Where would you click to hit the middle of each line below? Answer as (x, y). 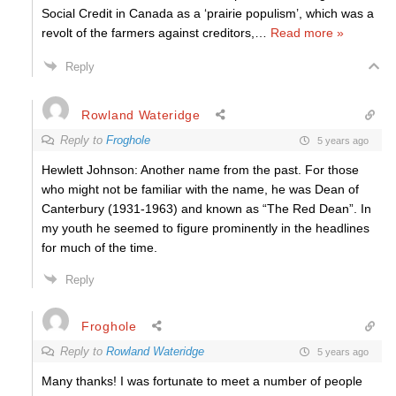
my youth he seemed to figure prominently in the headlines (206, 228)
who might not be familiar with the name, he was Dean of (200, 189)
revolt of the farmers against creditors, (148, 33)
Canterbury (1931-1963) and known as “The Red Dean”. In (206, 209)
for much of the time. (99, 247)
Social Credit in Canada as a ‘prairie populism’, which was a (208, 13)
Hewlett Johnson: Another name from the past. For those (200, 170)
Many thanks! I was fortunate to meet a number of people (202, 381)
